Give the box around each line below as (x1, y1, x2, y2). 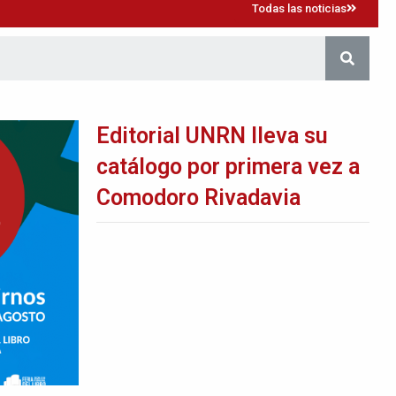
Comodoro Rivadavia (95, 164, 301, 190)
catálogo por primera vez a (95, 133, 360, 159)
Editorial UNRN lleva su (95, 102, 328, 128)
